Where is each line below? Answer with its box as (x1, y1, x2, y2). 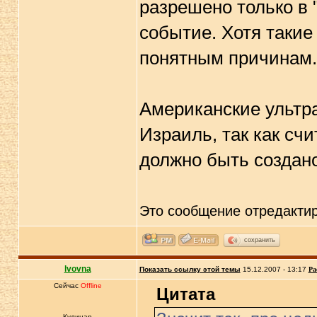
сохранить (243, 236, 275, 243)
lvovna (64, 264, 91, 274)
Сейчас (53, 282, 81, 289)
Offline (80, 282, 102, 289)
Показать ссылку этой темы (139, 265, 241, 273)
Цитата (156, 284, 215, 304)
